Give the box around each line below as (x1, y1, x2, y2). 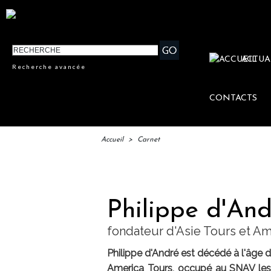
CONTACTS (209, 94, 258, 103)
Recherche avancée (12, 63, 87, 71)
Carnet (137, 136, 160, 144)
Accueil (101, 136, 123, 144)
